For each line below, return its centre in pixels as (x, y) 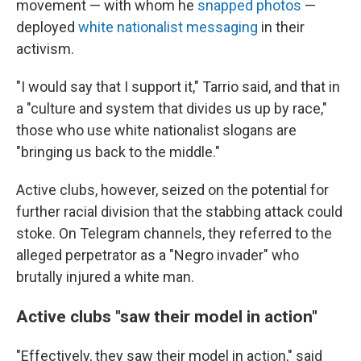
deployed (47, 27)
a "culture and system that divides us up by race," (172, 108)
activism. (45, 49)
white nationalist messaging (168, 27)
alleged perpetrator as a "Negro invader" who (158, 255)
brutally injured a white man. (105, 277)
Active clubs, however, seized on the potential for (172, 190)
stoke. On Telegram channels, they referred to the (174, 233)
